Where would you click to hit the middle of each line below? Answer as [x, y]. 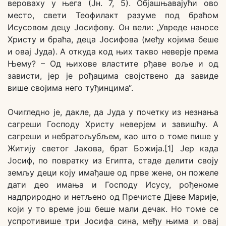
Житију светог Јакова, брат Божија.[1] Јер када [113, 149]
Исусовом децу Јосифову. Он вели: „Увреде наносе [113, 27]
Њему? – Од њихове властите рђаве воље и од [113, 64]
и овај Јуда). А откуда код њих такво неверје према [113, 52]
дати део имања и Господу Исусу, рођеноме [113, 185]
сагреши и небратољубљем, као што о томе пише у [113, 136]
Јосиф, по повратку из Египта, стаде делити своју [113, 161]
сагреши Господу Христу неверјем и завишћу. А [113, 124]
